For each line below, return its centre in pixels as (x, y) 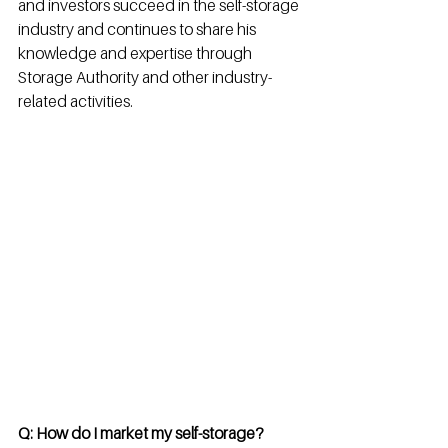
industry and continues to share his (138, 29)
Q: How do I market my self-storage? (142, 433)
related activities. (75, 101)
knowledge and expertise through (136, 53)
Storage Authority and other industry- (145, 77)
